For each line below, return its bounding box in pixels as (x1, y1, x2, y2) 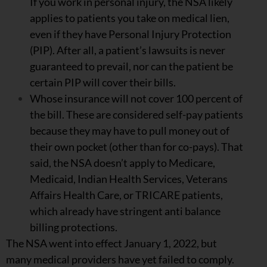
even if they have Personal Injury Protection (30, 27, 231, 41)
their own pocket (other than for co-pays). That (30, 139, 243, 153)
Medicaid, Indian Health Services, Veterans (30, 172, 228, 185)
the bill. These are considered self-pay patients (30, 107, 243, 121)
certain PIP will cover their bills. (30, 75, 176, 89)
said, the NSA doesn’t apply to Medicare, (30, 156, 215, 169)
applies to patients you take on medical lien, (30, 11, 229, 24)
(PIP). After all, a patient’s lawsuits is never (30, 43, 225, 57)
